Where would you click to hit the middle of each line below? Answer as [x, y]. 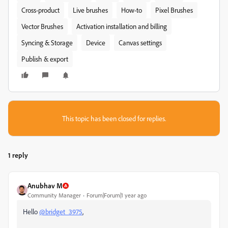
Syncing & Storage [47, 42]
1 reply [18, 155]
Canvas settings [140, 42]
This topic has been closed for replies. [114, 118]
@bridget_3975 [61, 211]
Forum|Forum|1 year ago [117, 195]
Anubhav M [45, 186]
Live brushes [90, 10]
